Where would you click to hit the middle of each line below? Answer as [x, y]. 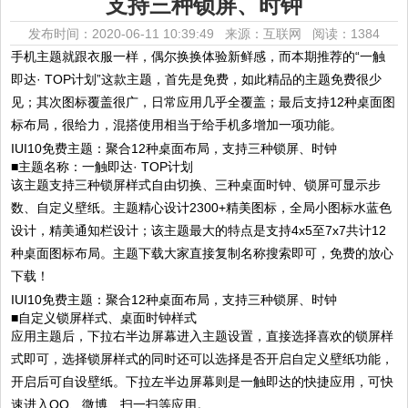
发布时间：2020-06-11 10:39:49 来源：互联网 [170, 34]
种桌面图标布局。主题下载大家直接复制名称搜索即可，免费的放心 [203, 253]
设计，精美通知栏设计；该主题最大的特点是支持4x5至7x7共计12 [199, 230]
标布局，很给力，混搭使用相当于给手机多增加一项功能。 [177, 125]
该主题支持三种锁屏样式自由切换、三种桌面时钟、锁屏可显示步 [196, 184]
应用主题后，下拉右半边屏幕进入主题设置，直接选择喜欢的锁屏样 [203, 336]
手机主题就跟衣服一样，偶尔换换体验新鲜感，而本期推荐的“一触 [199, 56]
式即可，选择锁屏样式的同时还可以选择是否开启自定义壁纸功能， [203, 358]
